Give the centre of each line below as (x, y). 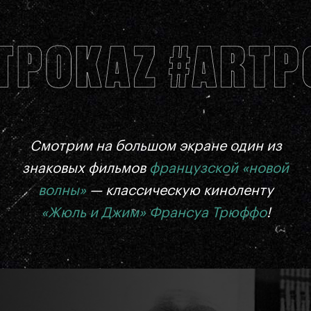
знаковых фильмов (86, 169)
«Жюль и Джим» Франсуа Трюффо (153, 213)
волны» (62, 191)
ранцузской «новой (224, 169)
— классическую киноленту (179, 191)
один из (254, 146)
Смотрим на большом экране (128, 146)
